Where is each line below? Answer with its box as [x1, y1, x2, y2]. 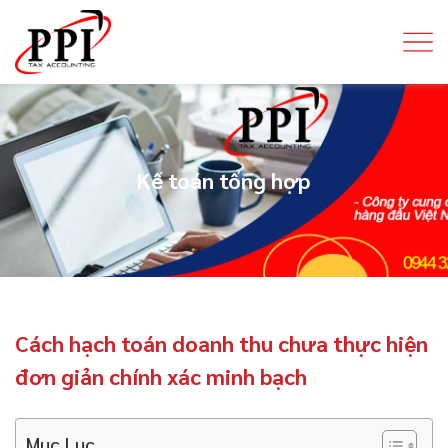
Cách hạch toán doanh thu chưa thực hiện [15, 328, 428, 357]
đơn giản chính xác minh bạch [15, 361, 307, 390]
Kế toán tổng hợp [137, 165, 311, 194]
